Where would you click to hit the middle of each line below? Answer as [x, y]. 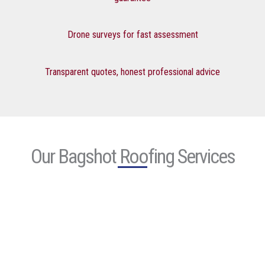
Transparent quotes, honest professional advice [132, 72]
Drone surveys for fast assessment [132, 35]
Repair [33, 200]
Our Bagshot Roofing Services [132, 156]
